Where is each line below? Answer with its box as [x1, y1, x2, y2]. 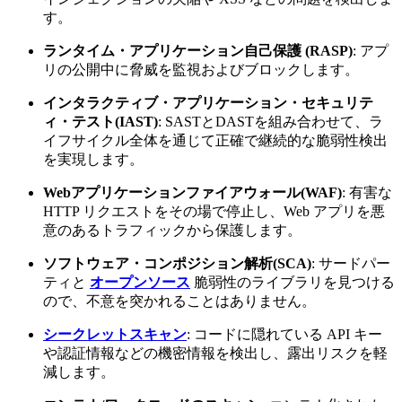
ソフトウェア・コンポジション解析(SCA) [43, 255, 311, 271]
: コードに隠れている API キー [187, 326, 382, 342]
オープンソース [90, 274, 190, 290]
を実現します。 [43, 151, 144, 167]
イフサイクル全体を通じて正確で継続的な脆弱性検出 [43, 132, 388, 148]
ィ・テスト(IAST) [43, 113, 158, 129]
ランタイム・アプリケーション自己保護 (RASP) [43, 42, 353, 58]
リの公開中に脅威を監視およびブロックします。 [43, 61, 359, 77]
